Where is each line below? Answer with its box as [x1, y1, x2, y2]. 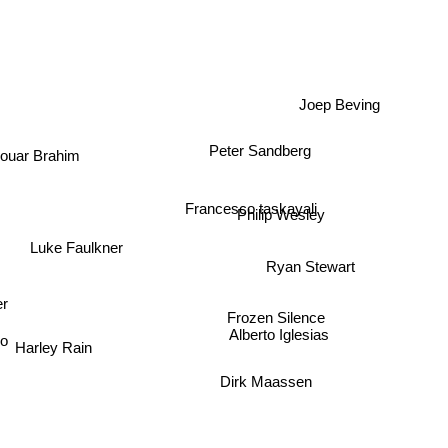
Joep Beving [298, 95, 380, 113]
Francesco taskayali [184, 192, 317, 210]
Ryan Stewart [271, 255, 361, 273]
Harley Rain [21, 337, 99, 355]
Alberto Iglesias [237, 327, 338, 345]
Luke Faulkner [34, 245, 128, 263]
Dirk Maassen [229, 374, 322, 392]
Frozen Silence [231, 304, 329, 322]
